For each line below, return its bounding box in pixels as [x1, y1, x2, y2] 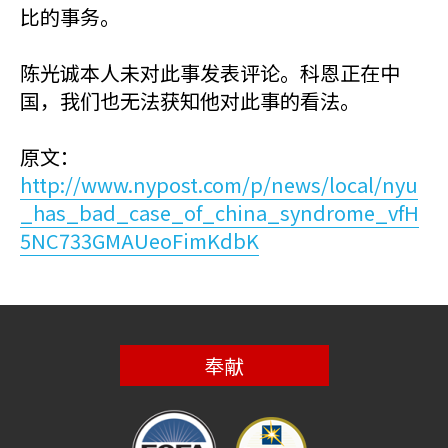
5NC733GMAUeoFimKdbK [20, 226, 259, 255]
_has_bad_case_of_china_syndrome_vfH [20, 198, 419, 227]
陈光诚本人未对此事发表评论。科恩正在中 [20, 58, 400, 87]
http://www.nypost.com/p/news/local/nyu [20, 170, 418, 199]
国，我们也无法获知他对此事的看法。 [20, 86, 360, 115]
